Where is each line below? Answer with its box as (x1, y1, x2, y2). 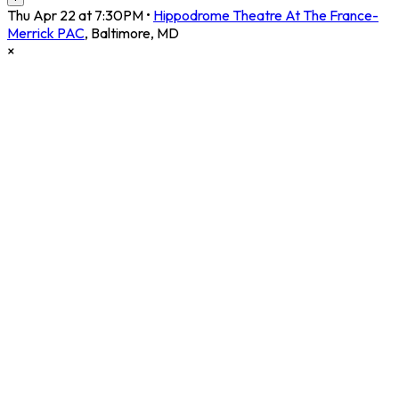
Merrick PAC (7, 24, 85, 43)
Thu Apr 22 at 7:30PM (7, 6, 143, 25)
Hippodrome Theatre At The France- (153, 6, 379, 25)
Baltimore (91, 24, 151, 43)
